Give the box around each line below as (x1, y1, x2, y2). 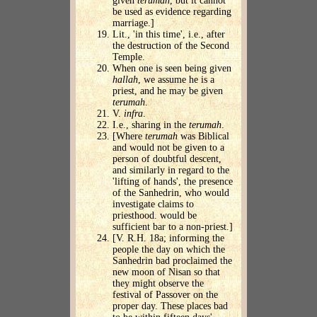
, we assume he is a (138, 74, 214, 86)
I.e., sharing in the (113, 120, 189, 131)
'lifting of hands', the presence (113, 176, 233, 188)
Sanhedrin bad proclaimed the (113, 255, 232, 267)
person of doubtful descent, (113, 154, 221, 165)
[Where (113, 131, 145, 142)
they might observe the (113, 278, 204, 289)
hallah (113, 74, 138, 86)
